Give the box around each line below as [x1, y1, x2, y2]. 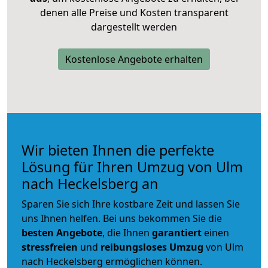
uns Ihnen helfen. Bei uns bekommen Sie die [22, 211, 222, 225]
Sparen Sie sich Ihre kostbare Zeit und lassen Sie [22, 197, 240, 211]
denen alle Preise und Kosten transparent [39, 5, 229, 19]
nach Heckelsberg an [22, 173, 159, 193]
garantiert [152, 226, 202, 239]
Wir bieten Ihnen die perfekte [22, 140, 214, 160]
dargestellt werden [91, 20, 177, 33]
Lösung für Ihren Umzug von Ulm [22, 157, 243, 176]
